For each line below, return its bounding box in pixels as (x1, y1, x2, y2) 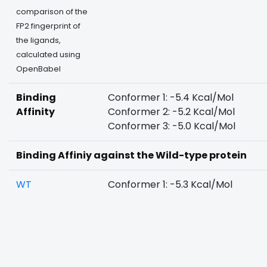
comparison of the (16, 7, 88, 17)
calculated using (16, 49, 80, 60)
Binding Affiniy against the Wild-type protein (16, 148, 247, 162)
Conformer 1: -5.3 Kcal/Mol (108, 178, 232, 191)
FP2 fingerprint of (16, 21, 80, 31)
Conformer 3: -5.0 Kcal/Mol (108, 119, 235, 133)
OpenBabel (16, 64, 61, 74)
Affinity (16, 105, 55, 119)
